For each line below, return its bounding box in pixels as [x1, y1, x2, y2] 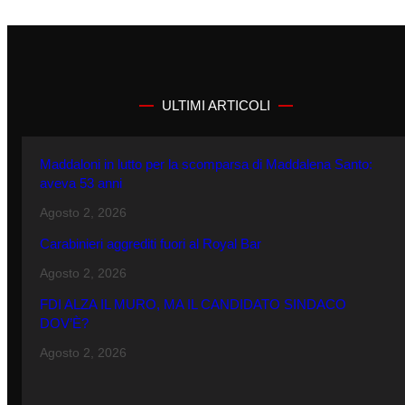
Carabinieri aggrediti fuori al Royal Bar [40, 236, 261, 252]
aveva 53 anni [40, 175, 122, 192]
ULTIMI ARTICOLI [161, 98, 270, 114]
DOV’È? [40, 316, 89, 332]
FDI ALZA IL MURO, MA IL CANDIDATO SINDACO [40, 297, 346, 313]
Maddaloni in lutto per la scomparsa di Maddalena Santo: [40, 156, 372, 173]
